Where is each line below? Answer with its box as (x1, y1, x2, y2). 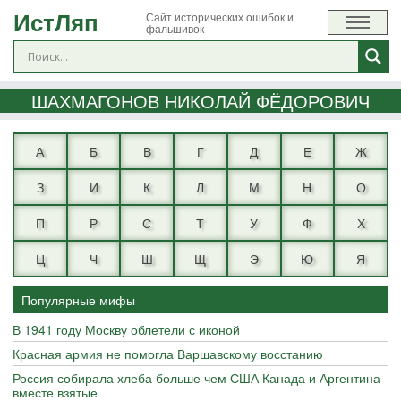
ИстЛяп (13, 5, 98, 38)
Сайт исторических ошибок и (146, 8, 294, 24)
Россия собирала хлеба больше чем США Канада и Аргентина (13, 369, 380, 387)
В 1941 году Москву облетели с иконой (13, 320, 240, 338)
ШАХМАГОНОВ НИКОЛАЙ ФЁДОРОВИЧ (31, 88, 370, 114)
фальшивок (146, 20, 205, 36)
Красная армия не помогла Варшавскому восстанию (13, 345, 323, 363)
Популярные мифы (21, 291, 135, 309)
